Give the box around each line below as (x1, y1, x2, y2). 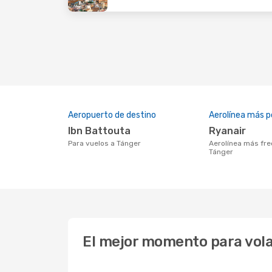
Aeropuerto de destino (68, 110, 156, 120)
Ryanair (216, 125, 246, 137)
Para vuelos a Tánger (72, 139, 141, 148)
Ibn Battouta (70, 125, 131, 137)
